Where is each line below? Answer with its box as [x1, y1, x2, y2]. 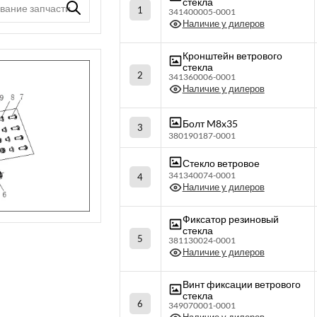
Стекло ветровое [182, 156, 260, 169]
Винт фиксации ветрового [182, 278, 301, 290]
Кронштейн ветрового [182, 50, 282, 62]
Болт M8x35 [182, 117, 238, 129]
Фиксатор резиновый [182, 213, 279, 225]
